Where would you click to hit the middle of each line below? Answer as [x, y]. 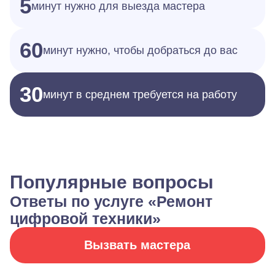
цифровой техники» [85, 219]
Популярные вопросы [112, 182]
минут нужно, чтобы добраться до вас [140, 50]
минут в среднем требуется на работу [140, 95]
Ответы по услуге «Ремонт [111, 201]
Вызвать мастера [137, 245]
